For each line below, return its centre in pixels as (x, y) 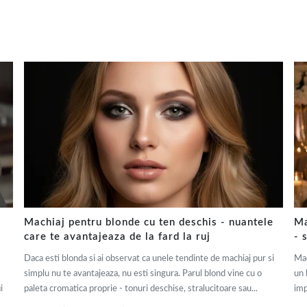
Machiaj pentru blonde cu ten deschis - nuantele (149, 222)
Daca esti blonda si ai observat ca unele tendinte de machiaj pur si (149, 258)
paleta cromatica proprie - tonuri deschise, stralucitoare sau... (141, 288)
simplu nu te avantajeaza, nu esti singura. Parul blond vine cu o (143, 273)
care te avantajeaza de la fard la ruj (118, 236)
